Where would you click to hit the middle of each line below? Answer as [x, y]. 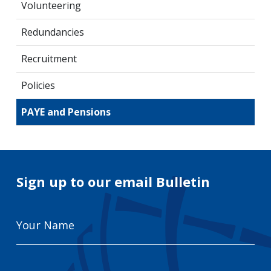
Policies [38, 86]
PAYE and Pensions [66, 112]
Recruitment [49, 59]
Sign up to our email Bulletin [113, 182]
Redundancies [52, 32]
